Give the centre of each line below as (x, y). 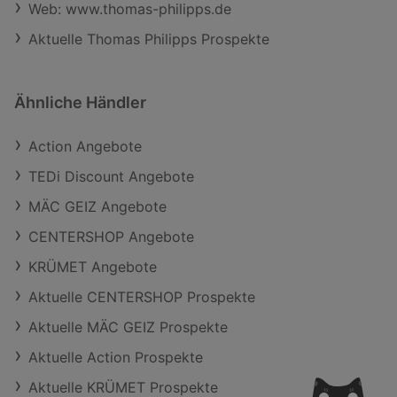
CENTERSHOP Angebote (111, 236)
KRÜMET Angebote (93, 266)
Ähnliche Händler (80, 102)
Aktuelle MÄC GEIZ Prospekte (128, 327)
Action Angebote (85, 146)
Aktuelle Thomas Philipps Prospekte (149, 39)
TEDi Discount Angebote (111, 176)
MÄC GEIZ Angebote (97, 206)
